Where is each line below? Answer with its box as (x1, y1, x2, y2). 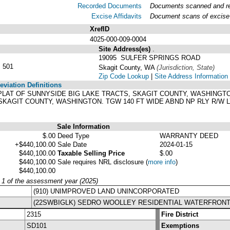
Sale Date (57, 140, 87, 148)
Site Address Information (155, 72, 228, 80)
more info (148, 158, 176, 166)
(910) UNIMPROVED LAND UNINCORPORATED (33, 187, 179, 195)
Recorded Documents (78, 2, 142, 10)
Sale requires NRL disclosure (57, 158, 146, 166)
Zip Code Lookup (99, 72, 149, 80)
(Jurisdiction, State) (157, 63, 215, 71)
